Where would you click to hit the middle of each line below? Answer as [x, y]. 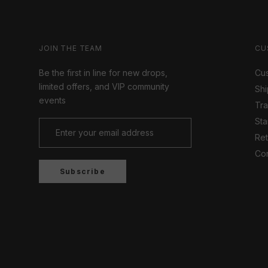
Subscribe [83, 171]
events [52, 100]
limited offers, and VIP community [104, 86]
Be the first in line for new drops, [103, 72]
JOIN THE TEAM [71, 48]
